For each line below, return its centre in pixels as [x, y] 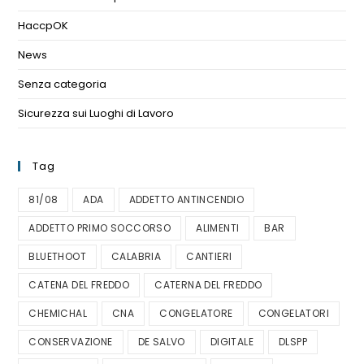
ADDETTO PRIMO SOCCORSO [100, 228]
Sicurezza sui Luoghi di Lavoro [96, 114]
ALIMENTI [218, 228]
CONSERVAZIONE [71, 342]
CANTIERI [209, 257]
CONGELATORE [196, 314]
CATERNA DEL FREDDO [208, 285]
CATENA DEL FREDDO [79, 285]
